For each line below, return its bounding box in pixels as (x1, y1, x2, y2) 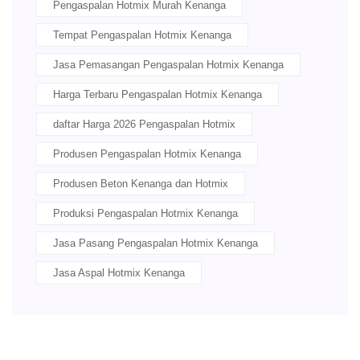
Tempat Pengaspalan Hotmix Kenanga (53, 29, 231, 42)
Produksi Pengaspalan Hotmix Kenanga (53, 207, 238, 220)
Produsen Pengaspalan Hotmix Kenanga (53, 148, 241, 161)
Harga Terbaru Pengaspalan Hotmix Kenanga (53, 88, 262, 101)
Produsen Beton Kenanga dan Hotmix (53, 178, 228, 190)
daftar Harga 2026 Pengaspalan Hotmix (53, 118, 235, 131)
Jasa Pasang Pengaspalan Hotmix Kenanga (53, 237, 258, 250)
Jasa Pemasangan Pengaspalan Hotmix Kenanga (53, 59, 284, 72)
